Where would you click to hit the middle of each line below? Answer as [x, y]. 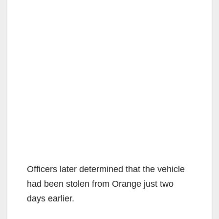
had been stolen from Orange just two [100, 184]
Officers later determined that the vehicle [106, 169]
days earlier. [51, 198]
